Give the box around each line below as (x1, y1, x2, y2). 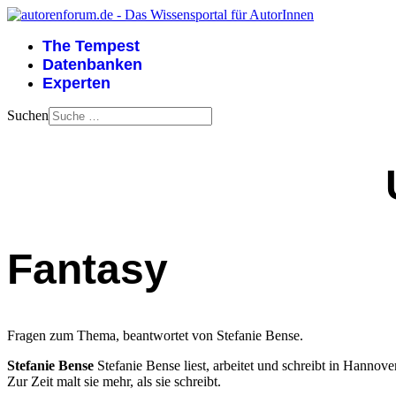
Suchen (7, 108, 49, 123)
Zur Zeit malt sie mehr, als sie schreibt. (7, 374, 221, 390)
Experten (42, 74, 110, 92)
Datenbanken (42, 56, 142, 73)
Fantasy (7, 245, 168, 293)
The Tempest (42, 37, 140, 55)
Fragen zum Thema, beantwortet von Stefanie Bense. (7, 328, 303, 344)
